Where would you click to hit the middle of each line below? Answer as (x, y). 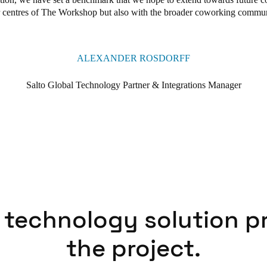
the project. (133, 248)
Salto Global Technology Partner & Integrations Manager (133, 85)
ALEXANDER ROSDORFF (133, 58)
